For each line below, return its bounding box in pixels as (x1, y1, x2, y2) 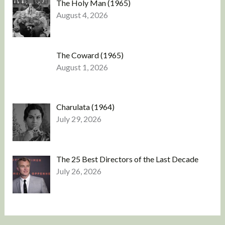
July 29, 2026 (56, 114, 101, 124)
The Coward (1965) (56, 50, 124, 60)
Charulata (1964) (56, 102, 115, 112)
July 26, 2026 (56, 166, 101, 176)
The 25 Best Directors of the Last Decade (56, 154, 198, 164)
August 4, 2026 (56, 10, 108, 20)
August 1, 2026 (56, 62, 108, 72)
